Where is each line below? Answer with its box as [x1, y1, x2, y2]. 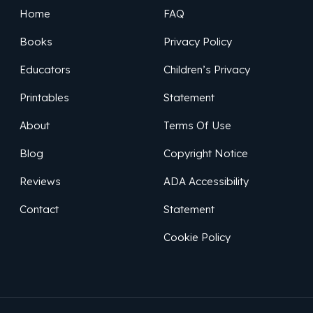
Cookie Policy [163, 231, 231, 244]
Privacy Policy [163, 35, 232, 48]
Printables [20, 91, 70, 104]
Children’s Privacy [163, 63, 250, 76]
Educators [20, 63, 71, 76]
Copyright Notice [163, 147, 248, 160]
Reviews [20, 175, 61, 188]
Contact [20, 203, 59, 216]
